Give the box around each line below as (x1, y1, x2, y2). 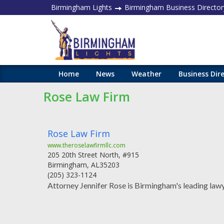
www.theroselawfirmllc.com (47, 141, 125, 149)
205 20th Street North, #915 (47, 150, 139, 159)
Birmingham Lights (51, 2, 112, 12)
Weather (131, 69, 161, 78)
